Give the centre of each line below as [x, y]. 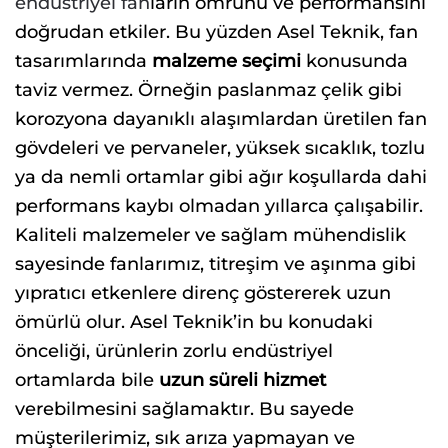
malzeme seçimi [226, 60]
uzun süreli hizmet [242, 379]
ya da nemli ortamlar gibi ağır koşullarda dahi [221, 176]
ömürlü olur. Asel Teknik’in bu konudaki [194, 321]
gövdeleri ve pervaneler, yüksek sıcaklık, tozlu [220, 147]
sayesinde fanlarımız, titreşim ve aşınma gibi [215, 263]
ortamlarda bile [87, 379]
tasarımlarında [83, 60]
